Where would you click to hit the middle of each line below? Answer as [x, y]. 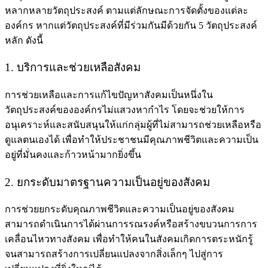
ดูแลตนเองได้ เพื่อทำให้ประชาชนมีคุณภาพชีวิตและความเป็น [132, 140]
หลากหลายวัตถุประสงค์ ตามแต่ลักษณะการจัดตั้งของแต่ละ [127, 10]
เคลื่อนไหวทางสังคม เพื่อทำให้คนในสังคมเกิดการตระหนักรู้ [129, 239]
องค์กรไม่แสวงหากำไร [121, 110]
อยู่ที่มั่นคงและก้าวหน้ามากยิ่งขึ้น [74, 155]
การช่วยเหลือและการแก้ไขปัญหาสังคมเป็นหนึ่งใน [109, 95]
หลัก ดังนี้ [25, 40]
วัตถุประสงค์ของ [39, 110]
